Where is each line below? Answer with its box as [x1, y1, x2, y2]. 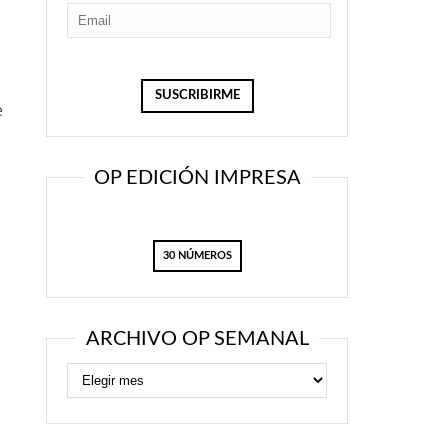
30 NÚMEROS [162, 250, 232, 261]
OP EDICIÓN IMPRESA [93, 168, 301, 188]
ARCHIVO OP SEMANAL [85, 329, 309, 349]
